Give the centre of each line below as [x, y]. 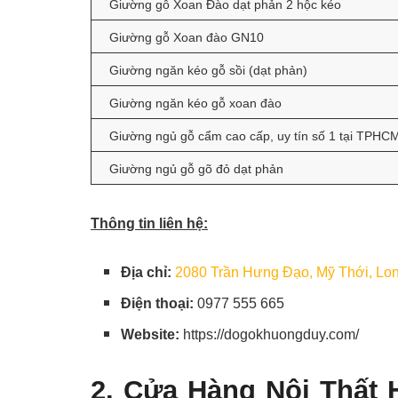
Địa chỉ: [148, 273]
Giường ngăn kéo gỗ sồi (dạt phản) [208, 71]
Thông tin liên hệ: [149, 224]
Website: [152, 335]
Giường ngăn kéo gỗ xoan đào [195, 104]
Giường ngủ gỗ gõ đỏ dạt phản [196, 170]
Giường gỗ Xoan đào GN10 [187, 38]
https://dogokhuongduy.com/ [271, 335]
